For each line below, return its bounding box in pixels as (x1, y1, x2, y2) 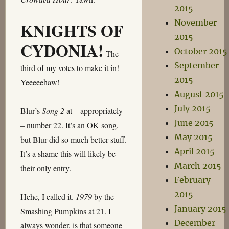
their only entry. (20, 163, 71, 173)
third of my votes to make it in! (20, 62, 119, 73)
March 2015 (174, 161, 221, 171)
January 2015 (174, 203, 226, 214)
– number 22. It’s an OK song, (20, 120, 119, 130)
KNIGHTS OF (20, 18, 124, 42)
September (174, 60, 219, 71)
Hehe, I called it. (20, 191, 76, 202)
